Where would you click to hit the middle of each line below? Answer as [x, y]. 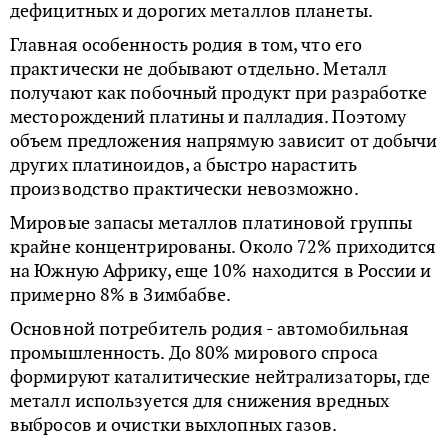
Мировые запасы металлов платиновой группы [211, 222]
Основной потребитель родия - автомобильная [210, 328]
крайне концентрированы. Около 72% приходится [223, 246]
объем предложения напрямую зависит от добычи [224, 140]
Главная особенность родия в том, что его [186, 44]
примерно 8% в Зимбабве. [121, 294]
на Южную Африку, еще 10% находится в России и [221, 270]
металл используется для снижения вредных [200, 400]
